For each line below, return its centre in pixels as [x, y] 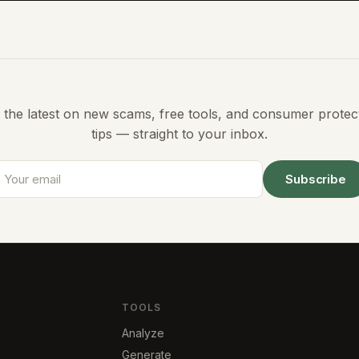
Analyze [143, 333]
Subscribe [316, 179]
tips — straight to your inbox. [179, 134]
